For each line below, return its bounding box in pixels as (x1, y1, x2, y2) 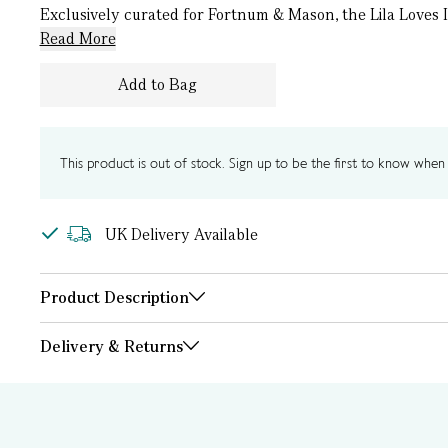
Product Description (39, 287, 189, 308)
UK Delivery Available (104, 224, 258, 245)
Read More (39, 28, 116, 49)
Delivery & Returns (39, 336, 183, 357)
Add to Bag (118, 74, 197, 95)
